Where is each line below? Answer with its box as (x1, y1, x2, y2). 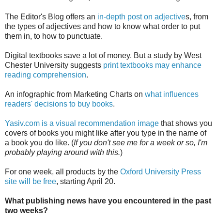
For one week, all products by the (5, 167, 120, 176)
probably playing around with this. (5, 148, 120, 156)
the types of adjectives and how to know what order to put (5, 22, 200, 31)
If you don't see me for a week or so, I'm (74, 138, 207, 147)
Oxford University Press (120, 167, 201, 176)
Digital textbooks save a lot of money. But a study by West (5, 51, 201, 60)
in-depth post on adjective (95, 12, 186, 21)
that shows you (159, 119, 212, 127)
